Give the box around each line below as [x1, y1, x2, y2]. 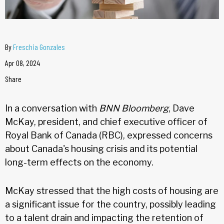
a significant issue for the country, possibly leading [5, 198, 216, 209]
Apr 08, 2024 [5, 57, 40, 67]
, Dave [168, 102, 194, 113]
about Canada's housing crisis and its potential [5, 143, 197, 154]
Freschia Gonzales [13, 41, 65, 51]
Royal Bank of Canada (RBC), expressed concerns [5, 129, 212, 140]
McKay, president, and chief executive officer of [5, 116, 207, 127]
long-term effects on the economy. [5, 156, 153, 167]
